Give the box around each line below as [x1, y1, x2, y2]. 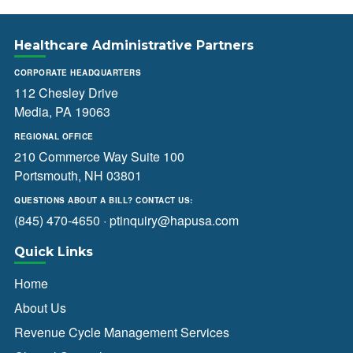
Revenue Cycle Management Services [14, 323, 229, 341]
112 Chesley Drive [14, 84, 118, 102]
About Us [14, 299, 66, 317]
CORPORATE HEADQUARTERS [14, 67, 141, 78]
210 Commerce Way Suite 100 [14, 147, 184, 165]
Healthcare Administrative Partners [14, 38, 254, 53]
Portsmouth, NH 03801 [14, 166, 142, 184]
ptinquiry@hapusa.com [110, 211, 239, 229]
